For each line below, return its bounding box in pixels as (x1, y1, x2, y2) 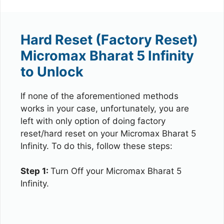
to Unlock (20, 63, 83, 80)
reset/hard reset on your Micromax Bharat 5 (20, 128, 196, 138)
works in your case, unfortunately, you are (20, 103, 189, 113)
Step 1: (20, 166, 50, 176)
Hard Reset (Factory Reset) (20, 31, 198, 48)
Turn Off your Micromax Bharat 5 (50, 166, 181, 176)
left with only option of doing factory (20, 115, 165, 126)
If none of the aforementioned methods (20, 90, 178, 101)
